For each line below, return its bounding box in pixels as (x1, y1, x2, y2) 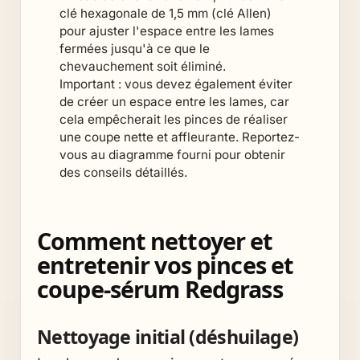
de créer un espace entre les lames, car (59, 93, 290, 109)
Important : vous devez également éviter (59, 76, 293, 92)
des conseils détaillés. (59, 164, 188, 180)
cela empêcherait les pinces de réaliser (59, 111, 288, 127)
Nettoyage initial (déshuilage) (37, 324, 299, 350)
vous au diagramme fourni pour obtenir (59, 146, 286, 162)
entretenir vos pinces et (37, 249, 294, 281)
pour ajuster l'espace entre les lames (59, 22, 275, 39)
